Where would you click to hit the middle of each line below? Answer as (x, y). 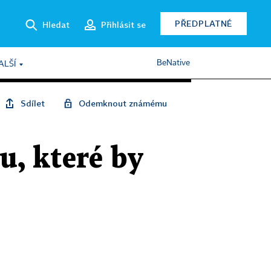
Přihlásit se (123, 24)
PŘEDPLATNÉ (204, 23)
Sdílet (33, 103)
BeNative (173, 63)
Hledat (56, 24)
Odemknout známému (123, 103)
